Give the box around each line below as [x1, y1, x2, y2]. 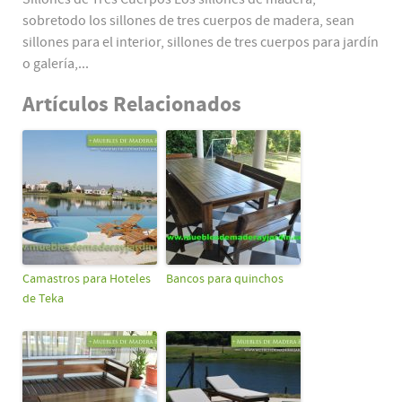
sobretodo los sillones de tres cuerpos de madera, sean [22, 13, 354, 30]
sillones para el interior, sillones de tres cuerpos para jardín [22, 34, 379, 51]
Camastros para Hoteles [22, 272, 151, 287]
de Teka [22, 292, 64, 307]
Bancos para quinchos [166, 272, 284, 287]
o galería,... [22, 56, 89, 73]
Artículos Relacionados [22, 92, 241, 118]
